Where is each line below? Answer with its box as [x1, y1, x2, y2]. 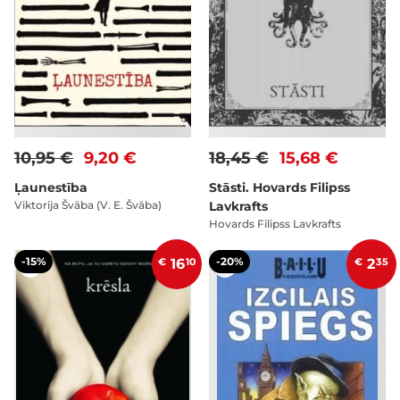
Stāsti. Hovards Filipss [209, 179, 350, 196]
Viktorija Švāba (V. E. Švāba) [14, 198, 162, 212]
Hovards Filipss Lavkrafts [209, 217, 341, 231]
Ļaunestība [14, 179, 87, 196]
